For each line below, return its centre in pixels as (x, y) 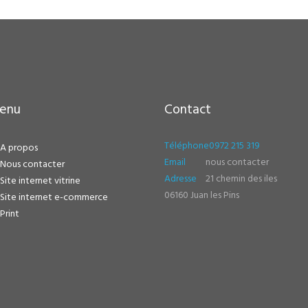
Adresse (180, 179)
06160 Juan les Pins (202, 195)
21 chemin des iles (242, 179)
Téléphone (187, 146)
